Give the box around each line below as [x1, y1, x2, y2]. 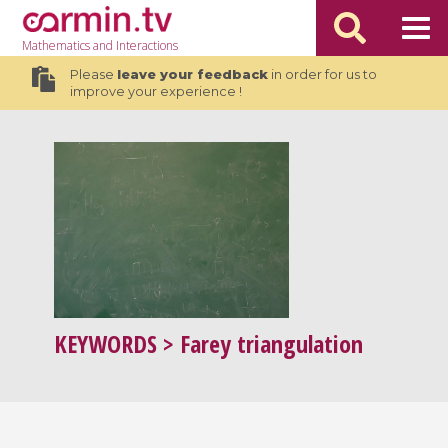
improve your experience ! [69, 84, 242, 99]
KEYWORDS [54, 327, 158, 361]
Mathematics [22, 37, 91, 54]
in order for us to [267, 67, 377, 82]
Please [69, 67, 117, 82]
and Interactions [90, 37, 179, 54]
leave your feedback [116, 67, 268, 82]
